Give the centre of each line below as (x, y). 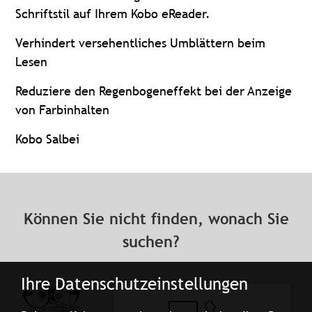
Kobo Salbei (48, 139)
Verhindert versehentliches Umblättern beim (141, 42)
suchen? (156, 242)
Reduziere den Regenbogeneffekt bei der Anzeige (154, 91)
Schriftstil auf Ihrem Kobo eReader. (113, 13)
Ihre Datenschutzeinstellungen (135, 284)
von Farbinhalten (63, 109)
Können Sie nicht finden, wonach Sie (156, 219)
